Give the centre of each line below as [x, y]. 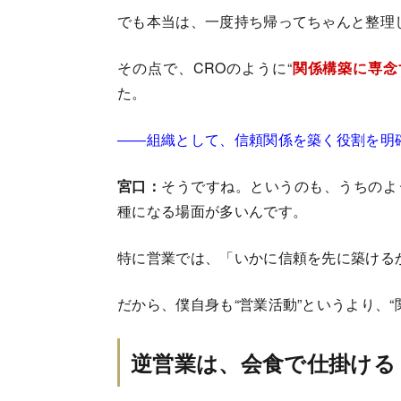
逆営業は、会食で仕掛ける [263, 363]
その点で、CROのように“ [205, 68]
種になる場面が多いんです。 [213, 211]
